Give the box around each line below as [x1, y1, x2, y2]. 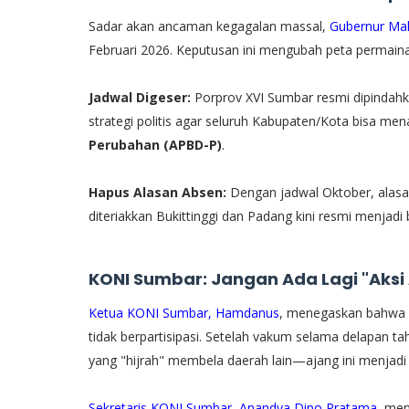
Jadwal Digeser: [89, 88, 191, 106]
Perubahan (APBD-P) [89, 135, 222, 153]
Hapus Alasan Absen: [89, 183, 226, 201]
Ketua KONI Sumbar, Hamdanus [89, 303, 279, 321]
